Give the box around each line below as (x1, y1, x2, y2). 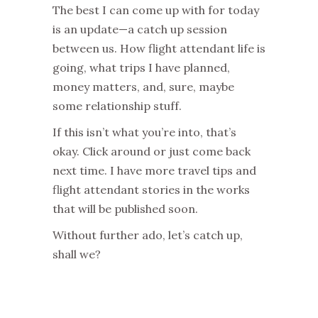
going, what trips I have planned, (53, 60, 230, 75)
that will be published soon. (53, 201, 198, 216)
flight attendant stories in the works (53, 182, 250, 197)
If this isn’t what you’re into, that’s (53, 124, 236, 139)
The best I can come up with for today (53, 2, 259, 17)
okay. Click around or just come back (53, 143, 251, 158)
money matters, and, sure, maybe (53, 79, 234, 94)
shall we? (53, 246, 101, 261)
